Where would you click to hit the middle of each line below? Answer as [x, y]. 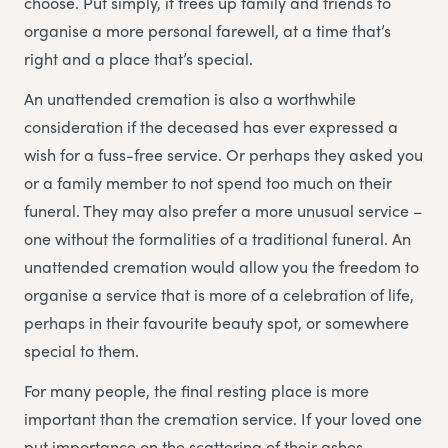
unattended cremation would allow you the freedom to [221, 267]
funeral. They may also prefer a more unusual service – [223, 211]
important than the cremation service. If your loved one [223, 419]
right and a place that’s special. [138, 59]
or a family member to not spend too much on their [208, 183]
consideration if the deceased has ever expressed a [211, 127]
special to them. [81, 351]
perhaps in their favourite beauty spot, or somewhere [216, 323]
